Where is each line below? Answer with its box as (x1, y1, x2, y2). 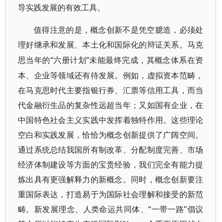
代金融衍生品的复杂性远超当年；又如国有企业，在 (18, 100, 204, 111)
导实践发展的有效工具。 (18, 2, 105, 13)
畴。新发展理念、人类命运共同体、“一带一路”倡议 (18, 204, 204, 215)
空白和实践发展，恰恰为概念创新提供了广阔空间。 (18, 129, 204, 140)
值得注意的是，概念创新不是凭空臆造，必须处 (34, 26, 204, 34)
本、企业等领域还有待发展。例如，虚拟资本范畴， (18, 70, 204, 81)
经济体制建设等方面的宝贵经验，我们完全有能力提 (18, 159, 204, 170)
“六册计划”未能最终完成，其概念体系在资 (50, 55, 204, 65)
